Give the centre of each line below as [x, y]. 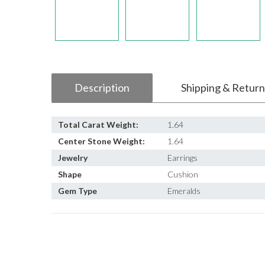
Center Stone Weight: [101, 141]
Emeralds [184, 191]
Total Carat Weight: [98, 125]
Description [102, 88]
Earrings [182, 158]
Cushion [183, 174]
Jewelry [73, 158]
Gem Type [77, 191]
